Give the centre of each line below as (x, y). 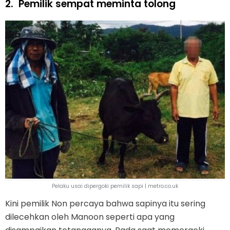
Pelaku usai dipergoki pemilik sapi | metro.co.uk (115, 186)
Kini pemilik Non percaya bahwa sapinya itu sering (105, 204)
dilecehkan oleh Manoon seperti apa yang (90, 217)
